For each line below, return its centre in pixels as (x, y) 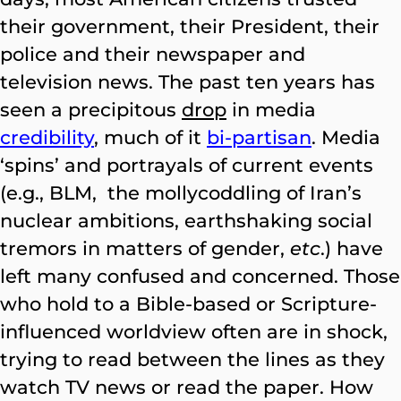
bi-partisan (259, 137)
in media (271, 110)
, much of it (150, 137)
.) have (352, 248)
